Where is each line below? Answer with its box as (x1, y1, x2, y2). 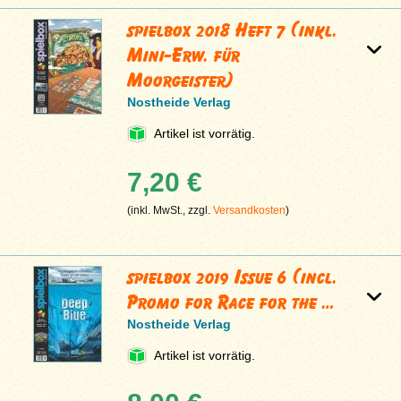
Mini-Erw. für (127, 42, 241, 67)
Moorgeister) (127, 67, 235, 92)
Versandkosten (213, 203, 286, 217)
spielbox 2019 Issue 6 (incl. (127, 264, 338, 289)
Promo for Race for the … (127, 289, 336, 314)
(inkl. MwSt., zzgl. (127, 203, 214, 217)
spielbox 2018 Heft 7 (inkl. (127, 17, 338, 42)
